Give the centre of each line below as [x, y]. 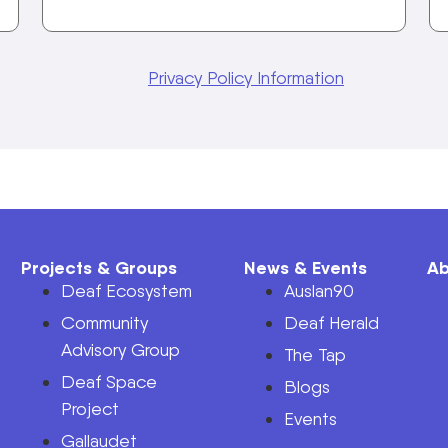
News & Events [305, 267]
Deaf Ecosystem [126, 290]
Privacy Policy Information [246, 77]
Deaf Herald [331, 322]
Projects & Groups [98, 267]
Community [104, 322]
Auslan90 [318, 290]
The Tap [314, 354]
